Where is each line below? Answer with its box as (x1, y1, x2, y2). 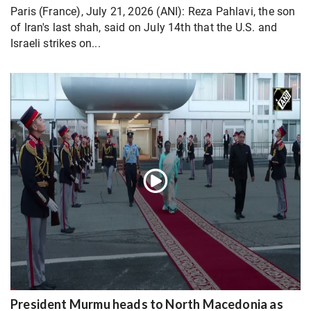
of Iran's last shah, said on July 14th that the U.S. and (10, 21, 278, 35)
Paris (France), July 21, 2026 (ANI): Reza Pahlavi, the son (10, 5, 296, 19)
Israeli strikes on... (10, 37, 101, 51)
